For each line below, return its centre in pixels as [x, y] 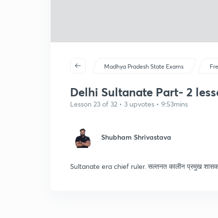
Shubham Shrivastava [136, 137]
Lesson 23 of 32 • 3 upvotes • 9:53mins [129, 104]
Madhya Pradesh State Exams [144, 66]
